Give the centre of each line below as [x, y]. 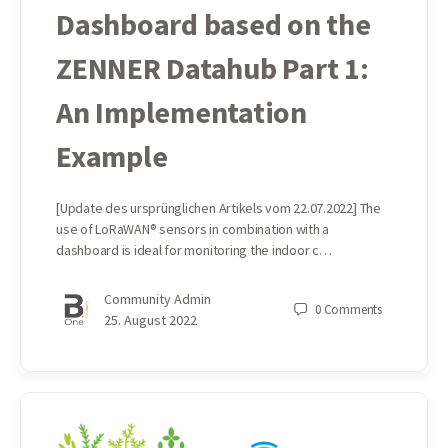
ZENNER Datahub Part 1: [212, 67]
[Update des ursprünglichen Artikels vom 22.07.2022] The [218, 207]
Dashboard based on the [213, 23]
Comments [352, 309]
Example [112, 155]
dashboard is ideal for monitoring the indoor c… [194, 249]
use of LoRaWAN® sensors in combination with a [193, 228]
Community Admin [157, 298]
